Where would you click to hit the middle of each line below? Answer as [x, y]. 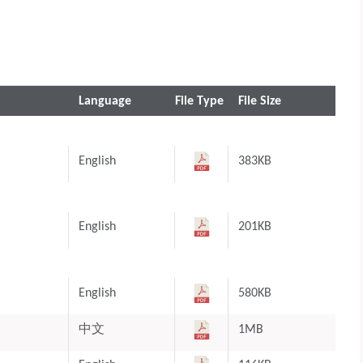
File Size [260, 101]
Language [105, 101]
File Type [200, 101]
